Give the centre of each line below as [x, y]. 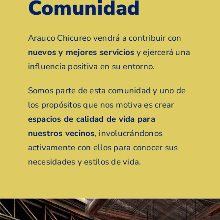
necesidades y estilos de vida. [84, 162]
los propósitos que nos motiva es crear [101, 105]
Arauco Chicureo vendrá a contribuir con [105, 38]
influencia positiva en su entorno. [91, 67]
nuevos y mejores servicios [81, 53]
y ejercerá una [162, 53]
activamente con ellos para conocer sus [103, 148]
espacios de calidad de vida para [91, 119]
